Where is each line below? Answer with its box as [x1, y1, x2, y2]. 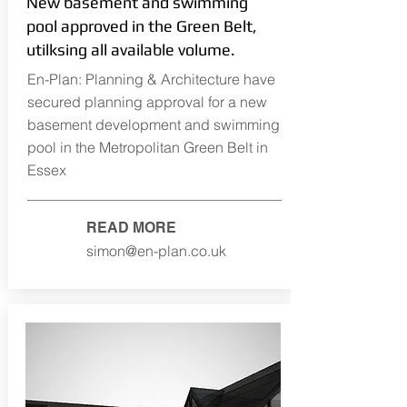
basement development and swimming [26, 115, 280, 134]
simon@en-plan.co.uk [85, 242, 226, 260]
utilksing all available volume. [25, 40, 235, 59]
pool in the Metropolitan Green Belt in [26, 138, 268, 156]
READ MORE [85, 219, 176, 236]
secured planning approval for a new [26, 93, 267, 111]
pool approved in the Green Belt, [25, 16, 257, 35]
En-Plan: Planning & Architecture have [26, 70, 275, 88]
